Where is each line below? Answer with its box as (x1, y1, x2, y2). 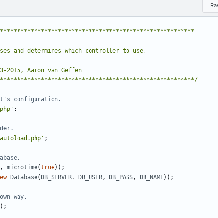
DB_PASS (109, 174, 133, 181)
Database (10, 174, 37, 181)
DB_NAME (140, 174, 163, 181)
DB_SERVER (41, 174, 72, 181)
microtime (7, 164, 37, 171)
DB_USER (78, 174, 102, 181)
